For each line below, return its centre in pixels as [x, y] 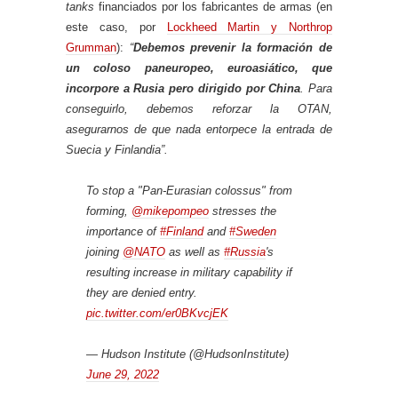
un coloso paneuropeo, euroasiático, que [199, 68]
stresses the [243, 211]
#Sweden [253, 231]
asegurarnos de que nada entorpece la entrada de [199, 129]
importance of [123, 231]
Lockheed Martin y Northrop [249, 27]
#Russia [245, 251]
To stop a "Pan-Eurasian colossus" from [189, 190]
